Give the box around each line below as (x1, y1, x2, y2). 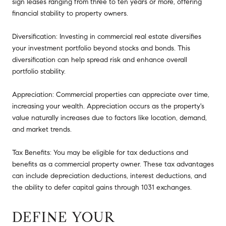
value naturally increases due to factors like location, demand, (12, 114, 207, 123)
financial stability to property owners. (12, 9, 128, 18)
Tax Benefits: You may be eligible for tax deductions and (12, 148, 188, 157)
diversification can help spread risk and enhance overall (12, 55, 187, 65)
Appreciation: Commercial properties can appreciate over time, (12, 90, 209, 99)
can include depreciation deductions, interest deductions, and (12, 172, 206, 181)
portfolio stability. (12, 67, 66, 76)
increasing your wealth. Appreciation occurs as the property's (12, 102, 204, 111)
